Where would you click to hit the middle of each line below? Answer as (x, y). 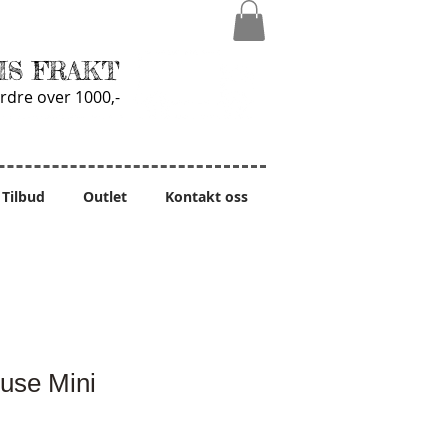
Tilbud (23, 196)
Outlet (105, 196)
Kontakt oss (206, 196)
